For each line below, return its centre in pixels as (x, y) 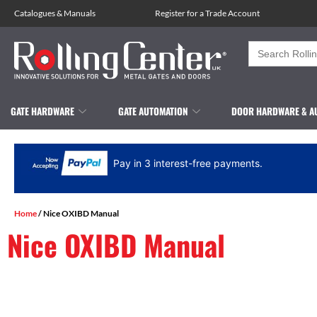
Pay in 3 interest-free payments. (188, 163)
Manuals (80, 13)
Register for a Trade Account (207, 13)
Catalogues (35, 13)
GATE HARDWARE (42, 111)
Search (266, 46)
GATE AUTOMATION (153, 111)
